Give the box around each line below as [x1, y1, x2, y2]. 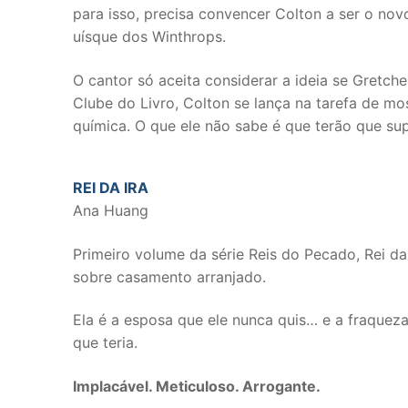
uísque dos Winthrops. [73, 26, 226, 46]
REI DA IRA [73, 178, 148, 198]
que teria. [73, 333, 138, 352]
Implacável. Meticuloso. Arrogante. [73, 377, 321, 396]
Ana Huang [73, 201, 148, 220]
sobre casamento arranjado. [73, 267, 266, 286]
